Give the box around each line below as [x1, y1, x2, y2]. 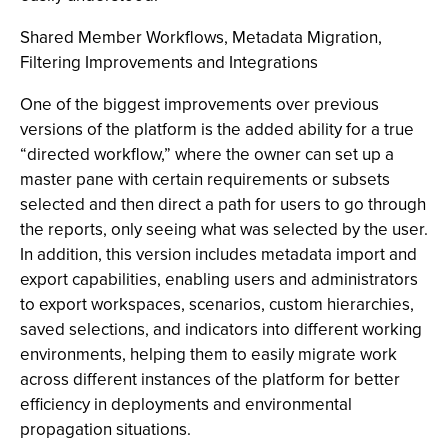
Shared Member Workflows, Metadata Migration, [20, 25, 382, 50]
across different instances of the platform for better [20, 367, 400, 392]
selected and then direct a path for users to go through [20, 192, 426, 217]
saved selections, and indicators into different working [20, 317, 422, 342]
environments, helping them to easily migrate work [20, 342, 397, 367]
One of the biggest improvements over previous [20, 92, 379, 117]
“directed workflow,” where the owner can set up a [20, 142, 394, 167]
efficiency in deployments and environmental [20, 392, 352, 417]
